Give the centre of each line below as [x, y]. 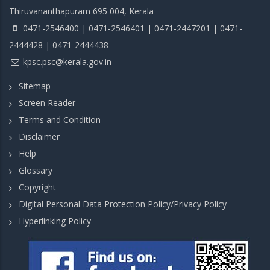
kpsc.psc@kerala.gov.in [67, 61]
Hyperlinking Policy [55, 221]
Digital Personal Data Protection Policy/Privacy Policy [123, 204]
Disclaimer [39, 137]
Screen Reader [47, 103]
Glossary [36, 170]
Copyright [37, 187]
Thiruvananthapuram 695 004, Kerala [81, 11]
